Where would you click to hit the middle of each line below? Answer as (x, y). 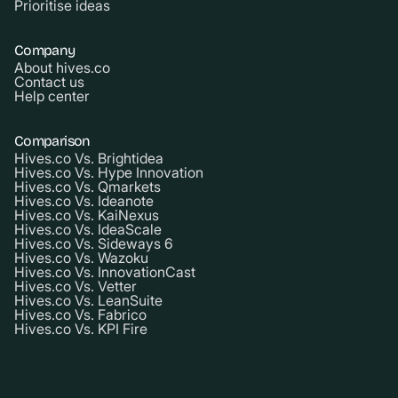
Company (45, 51)
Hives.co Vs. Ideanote (84, 201)
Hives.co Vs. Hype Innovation (109, 173)
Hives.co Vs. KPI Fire (81, 329)
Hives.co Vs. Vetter (76, 287)
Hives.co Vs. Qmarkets (88, 187)
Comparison (52, 141)
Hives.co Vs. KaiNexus (87, 215)
